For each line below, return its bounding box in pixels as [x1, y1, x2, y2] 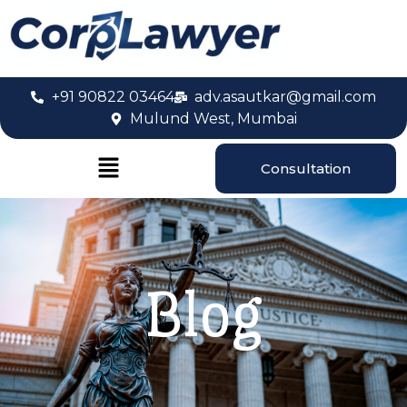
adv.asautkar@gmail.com [194, 88, 376, 106]
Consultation [260, 160, 351, 178]
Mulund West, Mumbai [130, 110, 298, 128]
